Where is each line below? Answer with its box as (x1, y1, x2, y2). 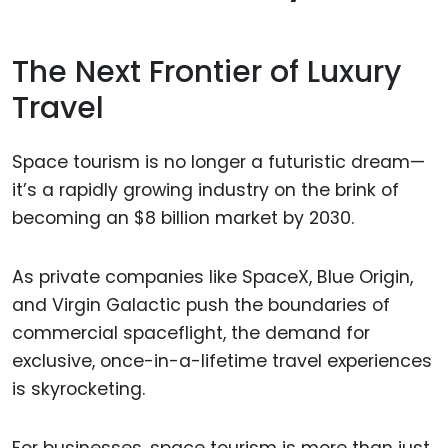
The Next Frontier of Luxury (12, 50, 401, 93)
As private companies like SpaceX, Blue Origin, (12, 264, 413, 289)
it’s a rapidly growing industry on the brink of (12, 178, 399, 203)
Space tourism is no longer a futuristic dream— (12, 150, 425, 175)
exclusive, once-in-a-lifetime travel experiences (12, 348, 432, 373)
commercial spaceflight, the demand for (12, 320, 370, 345)
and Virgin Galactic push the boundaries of (12, 292, 390, 317)
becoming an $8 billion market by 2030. (12, 206, 354, 231)
